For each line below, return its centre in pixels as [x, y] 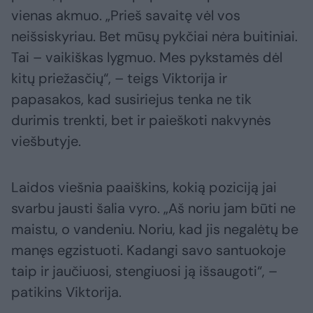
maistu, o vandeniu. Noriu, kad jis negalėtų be [155, 230]
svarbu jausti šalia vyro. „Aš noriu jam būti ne [153, 209]
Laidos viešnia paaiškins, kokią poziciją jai [144, 188]
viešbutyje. [46, 141]
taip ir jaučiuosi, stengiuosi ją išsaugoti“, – [144, 271]
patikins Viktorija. [66, 292]
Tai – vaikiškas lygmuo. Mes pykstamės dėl [147, 58]
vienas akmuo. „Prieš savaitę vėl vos [126, 16]
